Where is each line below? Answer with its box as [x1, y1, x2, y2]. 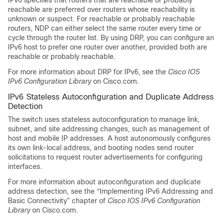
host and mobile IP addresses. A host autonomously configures [8, 134, 211, 142]
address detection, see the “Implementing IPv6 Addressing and [8, 187, 213, 195]
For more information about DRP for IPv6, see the [8, 68, 168, 76]
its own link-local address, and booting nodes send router [8, 144, 194, 152]
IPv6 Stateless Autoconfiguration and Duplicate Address [8, 93, 214, 101]
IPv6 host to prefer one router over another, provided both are [8, 43, 207, 51]
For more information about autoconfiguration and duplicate [8, 178, 201, 186]
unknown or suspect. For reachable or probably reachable [8, 15, 195, 23]
